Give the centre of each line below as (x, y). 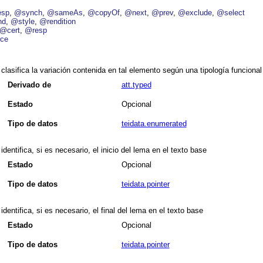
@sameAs (65, 13)
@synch (28, 13)
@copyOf (104, 13)
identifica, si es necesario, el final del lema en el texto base (102, 211)
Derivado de (29, 85)
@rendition (58, 22)
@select (231, 13)
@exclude (195, 13)
